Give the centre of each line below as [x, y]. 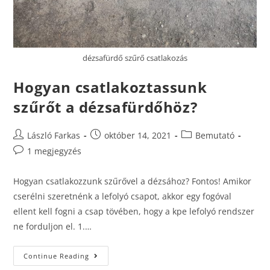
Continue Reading [57, 256]
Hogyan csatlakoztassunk [110, 87]
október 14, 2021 [138, 136]
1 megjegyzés [55, 151]
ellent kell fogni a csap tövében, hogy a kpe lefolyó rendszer [134, 212]
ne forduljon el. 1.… [53, 227]
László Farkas [54, 136]
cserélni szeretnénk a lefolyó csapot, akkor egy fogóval [123, 196]
